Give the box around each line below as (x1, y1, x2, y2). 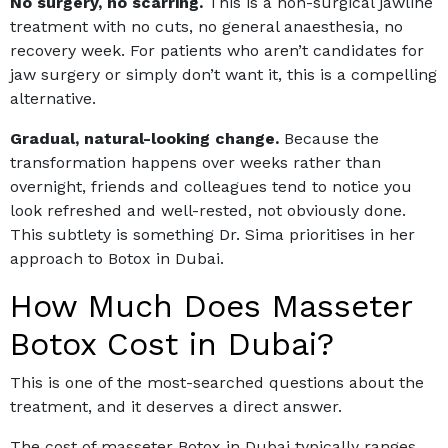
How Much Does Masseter (10, 287, 412, 326)
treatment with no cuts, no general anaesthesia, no (10, 17, 403, 37)
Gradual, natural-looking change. (10, 129, 279, 149)
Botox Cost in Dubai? (10, 325, 334, 364)
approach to (10, 249, 108, 269)
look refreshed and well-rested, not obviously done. (10, 201, 406, 221)
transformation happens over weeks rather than (10, 153, 381, 173)
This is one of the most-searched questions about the (10, 373, 424, 393)
